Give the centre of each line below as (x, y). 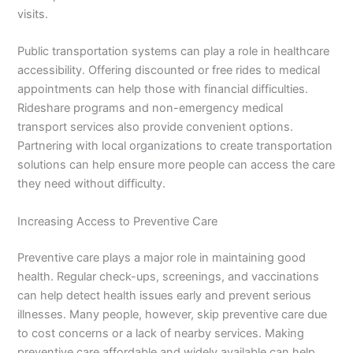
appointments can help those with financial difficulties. (163, 89)
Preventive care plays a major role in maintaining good (162, 257)
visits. (33, 14)
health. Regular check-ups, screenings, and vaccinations (169, 276)
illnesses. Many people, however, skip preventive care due (173, 314)
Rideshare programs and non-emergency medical (150, 108)
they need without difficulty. (92, 184)
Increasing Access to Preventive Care (118, 221)
